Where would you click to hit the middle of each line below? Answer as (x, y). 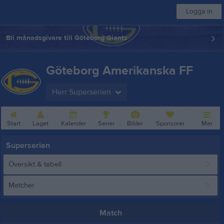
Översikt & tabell (35, 164)
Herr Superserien (81, 92)
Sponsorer (170, 123)
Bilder (135, 123)
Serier (106, 123)
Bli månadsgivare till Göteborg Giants (67, 38)
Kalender (73, 123)
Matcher (21, 185)
